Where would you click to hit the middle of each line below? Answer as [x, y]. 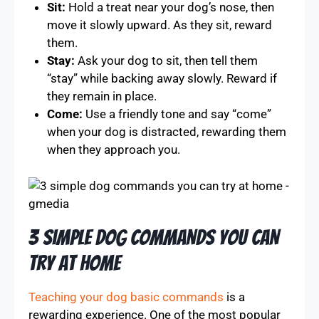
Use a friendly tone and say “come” [177, 114]
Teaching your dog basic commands [126, 297]
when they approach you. [113, 150]
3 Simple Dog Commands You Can [154, 237]
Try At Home [74, 263]
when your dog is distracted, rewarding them [166, 132]
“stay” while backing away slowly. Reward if [162, 78]
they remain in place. [101, 96]
